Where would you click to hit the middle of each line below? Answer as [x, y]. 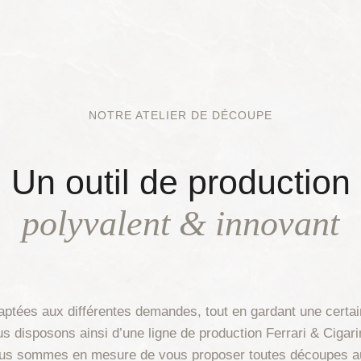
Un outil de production [180, 183]
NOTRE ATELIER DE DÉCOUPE [180, 116]
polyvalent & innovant [180, 224]
